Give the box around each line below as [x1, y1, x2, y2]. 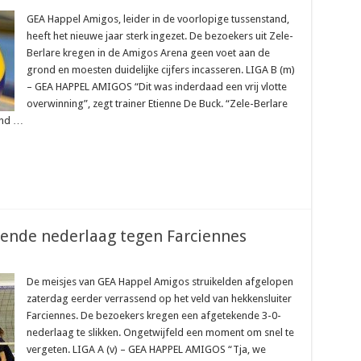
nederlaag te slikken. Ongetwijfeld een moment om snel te [26, 326, 294, 338]
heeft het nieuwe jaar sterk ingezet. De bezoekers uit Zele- [26, 30, 293, 42]
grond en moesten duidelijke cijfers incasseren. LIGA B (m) [26, 64, 295, 76]
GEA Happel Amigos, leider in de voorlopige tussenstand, [26, 13, 289, 25]
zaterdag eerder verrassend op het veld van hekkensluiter [26, 293, 292, 305]
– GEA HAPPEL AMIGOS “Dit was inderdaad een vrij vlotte [26, 81, 287, 93]
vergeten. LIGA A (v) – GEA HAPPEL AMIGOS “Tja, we [26, 343, 266, 355]
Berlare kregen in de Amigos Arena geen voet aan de [26, 47, 270, 59]
